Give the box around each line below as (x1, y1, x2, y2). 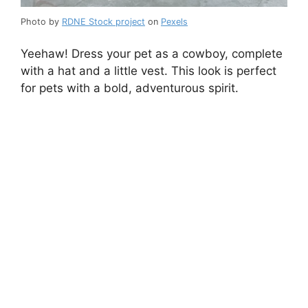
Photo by (21, 16, 62, 27)
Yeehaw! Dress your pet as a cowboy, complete (21, 47, 283, 61)
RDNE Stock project (62, 16, 145, 27)
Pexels (161, 16, 188, 27)
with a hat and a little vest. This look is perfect (21, 64, 276, 78)
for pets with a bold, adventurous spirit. (21, 81, 239, 96)
